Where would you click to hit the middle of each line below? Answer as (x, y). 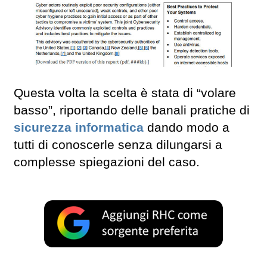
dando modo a (187, 127)
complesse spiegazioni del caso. (107, 162)
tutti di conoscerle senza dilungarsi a (118, 145)
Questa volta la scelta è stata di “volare (125, 93)
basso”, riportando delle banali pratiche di (132, 110)
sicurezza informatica (79, 127)
